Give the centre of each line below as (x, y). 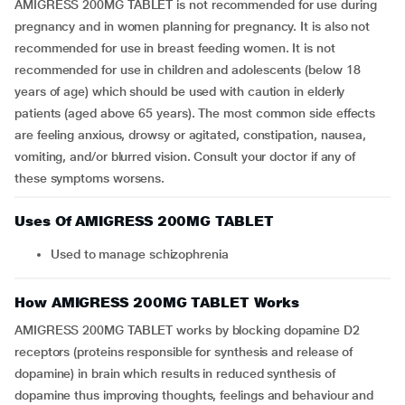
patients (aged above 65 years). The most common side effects (195, 113)
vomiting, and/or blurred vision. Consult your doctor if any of (185, 156)
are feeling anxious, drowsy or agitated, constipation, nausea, (191, 135)
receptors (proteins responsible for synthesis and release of (184, 352)
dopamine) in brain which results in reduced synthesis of (175, 373)
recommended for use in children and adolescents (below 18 (188, 70)
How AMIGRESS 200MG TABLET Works (157, 302)
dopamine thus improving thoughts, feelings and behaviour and (194, 395)
